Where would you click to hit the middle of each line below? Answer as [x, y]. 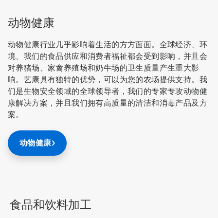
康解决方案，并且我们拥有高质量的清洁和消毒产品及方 [108, 103]
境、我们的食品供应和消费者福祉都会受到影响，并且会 [108, 56]
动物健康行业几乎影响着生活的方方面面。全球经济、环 [108, 45]
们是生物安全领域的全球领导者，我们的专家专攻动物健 [108, 91]
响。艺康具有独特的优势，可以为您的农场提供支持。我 [108, 80]
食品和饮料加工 [51, 205]
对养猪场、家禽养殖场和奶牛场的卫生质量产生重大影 [104, 68]
